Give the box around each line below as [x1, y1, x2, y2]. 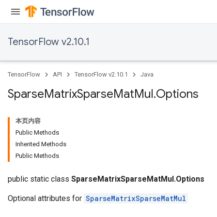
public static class [8, 174, 71, 184]
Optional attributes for [8, 194, 84, 203]
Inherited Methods [15, 140, 66, 148]
